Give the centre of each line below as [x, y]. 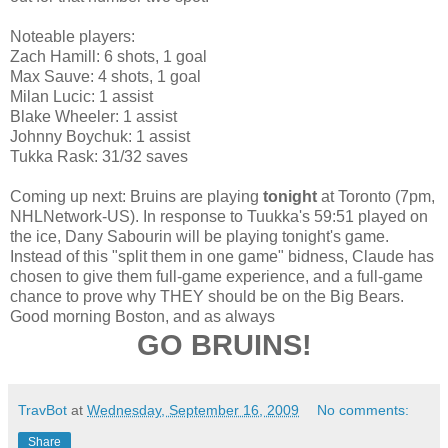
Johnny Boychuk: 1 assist [100, 137]
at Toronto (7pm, [376, 197]
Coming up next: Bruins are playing [136, 197]
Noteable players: [72, 37]
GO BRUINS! [224, 345]
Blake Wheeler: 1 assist [93, 117]
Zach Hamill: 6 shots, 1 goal [108, 57]
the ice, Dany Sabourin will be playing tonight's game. [199, 237]
